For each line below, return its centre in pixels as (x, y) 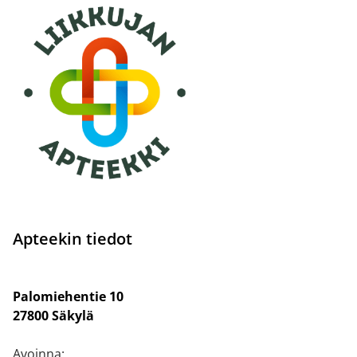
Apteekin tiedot (73, 238)
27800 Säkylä (53, 315)
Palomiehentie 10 (68, 296)
